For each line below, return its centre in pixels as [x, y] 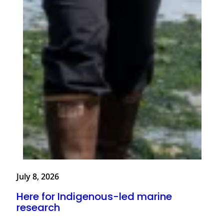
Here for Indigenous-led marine [94, 196]
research [38, 207]
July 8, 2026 [38, 177]
